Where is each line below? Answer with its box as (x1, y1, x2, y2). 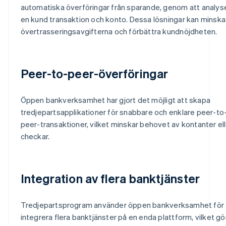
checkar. (20, 131, 50, 141)
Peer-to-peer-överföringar (20, 65, 168, 81)
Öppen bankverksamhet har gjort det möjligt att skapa (20, 94, 210, 105)
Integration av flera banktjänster (20, 170, 200, 186)
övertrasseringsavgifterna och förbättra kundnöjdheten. (20, 26, 217, 36)
